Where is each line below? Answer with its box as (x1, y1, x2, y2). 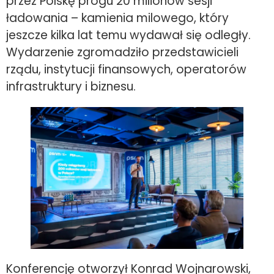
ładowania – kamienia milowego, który (6, 10, 229, 27)
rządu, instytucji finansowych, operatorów (6, 61, 246, 78)
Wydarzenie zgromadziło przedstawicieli (6, 44, 239, 61)
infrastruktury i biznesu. (6, 78, 136, 95)
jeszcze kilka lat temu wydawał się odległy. (6, 27, 251, 44)
